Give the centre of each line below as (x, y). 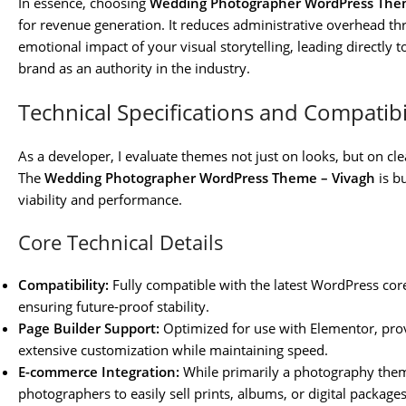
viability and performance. (100, 200)
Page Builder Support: (89, 329)
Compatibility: (63, 285)
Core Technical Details (121, 242)
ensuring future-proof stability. (114, 307)
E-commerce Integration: (99, 372)
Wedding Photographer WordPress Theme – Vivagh (210, 178)
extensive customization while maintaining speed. (173, 350)
